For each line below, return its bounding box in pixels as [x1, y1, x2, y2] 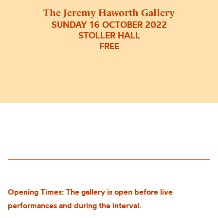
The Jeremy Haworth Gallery [43, 7, 175, 19]
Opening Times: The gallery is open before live [8, 187, 173, 197]
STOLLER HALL [78, 30, 140, 41]
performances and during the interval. [8, 200, 141, 210]
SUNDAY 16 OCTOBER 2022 [51, 19, 167, 31]
